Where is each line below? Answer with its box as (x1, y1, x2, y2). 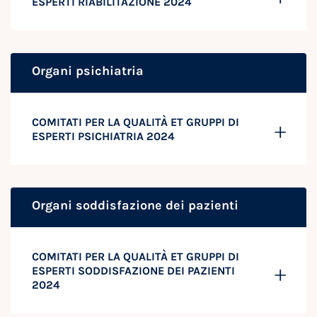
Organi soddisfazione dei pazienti (32, 197, 238, 213)
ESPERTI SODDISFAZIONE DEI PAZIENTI (32, 263, 235, 277)
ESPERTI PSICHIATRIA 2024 (32, 129, 175, 143)
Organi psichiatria (32, 62, 144, 79)
